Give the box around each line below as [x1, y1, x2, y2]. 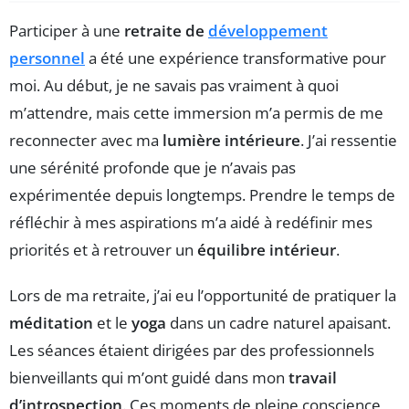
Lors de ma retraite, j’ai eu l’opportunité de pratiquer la [9, 285, 396, 307]
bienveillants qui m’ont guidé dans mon [9, 367, 288, 389]
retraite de [124, 20, 208, 42]
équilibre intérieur [197, 239, 336, 261]
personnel [9, 47, 85, 69]
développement [208, 20, 328, 42]
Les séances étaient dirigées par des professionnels [9, 340, 374, 362]
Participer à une [9, 20, 124, 42]
